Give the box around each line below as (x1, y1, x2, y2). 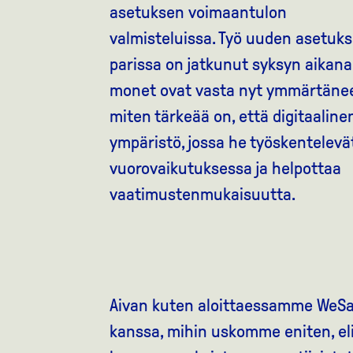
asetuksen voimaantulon (109, 2, 287, 22)
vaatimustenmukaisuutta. (109, 184, 295, 204)
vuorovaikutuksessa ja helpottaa (109, 158, 341, 178)
